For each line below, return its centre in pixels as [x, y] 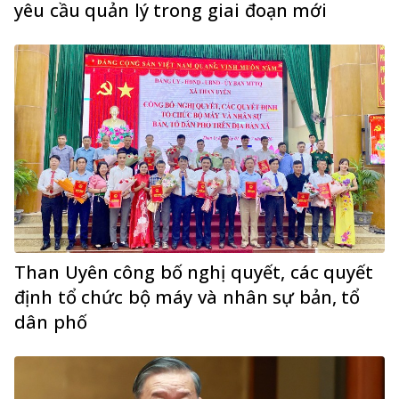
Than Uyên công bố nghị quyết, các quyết [194, 273]
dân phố [51, 322]
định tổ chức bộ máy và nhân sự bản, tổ [187, 297]
